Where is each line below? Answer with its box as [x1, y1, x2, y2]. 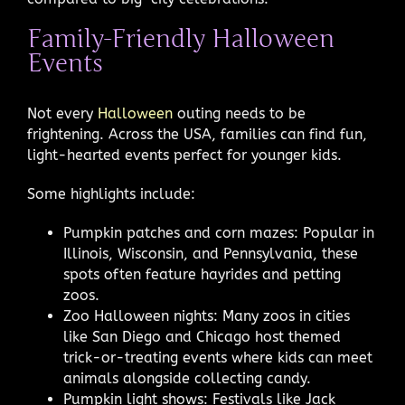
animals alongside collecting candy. [63, 369, 311, 387]
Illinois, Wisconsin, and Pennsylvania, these [63, 244, 358, 262]
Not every [27, 104, 98, 122]
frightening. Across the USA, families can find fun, [27, 125, 367, 143]
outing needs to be [173, 104, 306, 122]
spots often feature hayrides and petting [63, 265, 341, 283]
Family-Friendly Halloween [27, 24, 334, 55]
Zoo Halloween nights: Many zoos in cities [63, 306, 350, 325]
